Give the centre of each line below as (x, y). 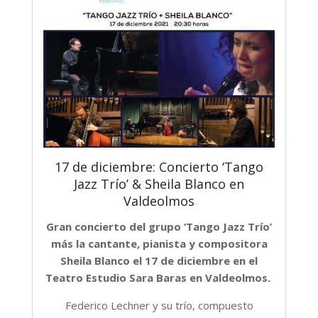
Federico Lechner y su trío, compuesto (159, 306)
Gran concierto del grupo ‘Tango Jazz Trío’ (159, 227)
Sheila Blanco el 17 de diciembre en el (159, 261)
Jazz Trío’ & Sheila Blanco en (159, 184)
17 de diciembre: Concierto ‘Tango (159, 167)
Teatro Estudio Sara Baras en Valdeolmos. (159, 278)
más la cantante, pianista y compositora (159, 244)
